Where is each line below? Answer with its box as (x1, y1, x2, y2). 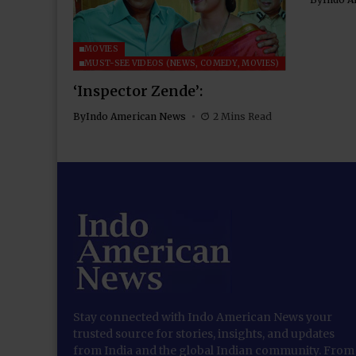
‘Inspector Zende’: (73, 81, 203, 100)
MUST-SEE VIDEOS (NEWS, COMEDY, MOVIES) (84, 57, 280, 68)
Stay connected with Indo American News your (73, 310, 332, 325)
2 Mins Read (212, 110, 272, 122)
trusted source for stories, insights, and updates (73, 327, 335, 342)
